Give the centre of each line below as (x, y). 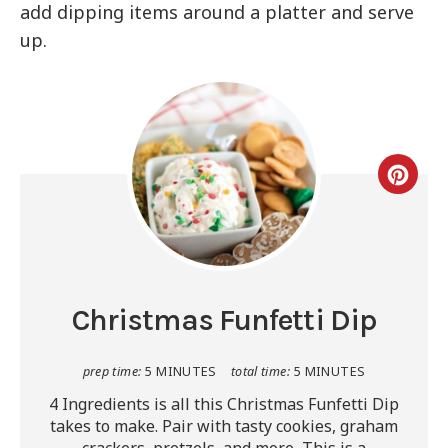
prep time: (112, 371)
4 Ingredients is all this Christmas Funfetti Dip (224, 403)
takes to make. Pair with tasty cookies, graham (224, 425)
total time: (260, 371)
